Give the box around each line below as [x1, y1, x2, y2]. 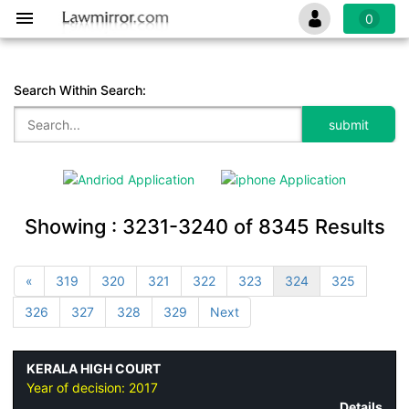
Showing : [24, 214, 122, 238]
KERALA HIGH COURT [26, 361, 161, 377]
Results [309, 214, 385, 238]
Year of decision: [26, 380, 129, 396]
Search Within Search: [14, 82, 146, 98]
